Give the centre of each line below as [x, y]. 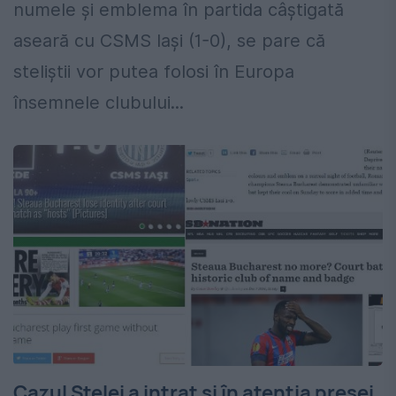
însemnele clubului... [99, 103]
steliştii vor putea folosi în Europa [154, 72]
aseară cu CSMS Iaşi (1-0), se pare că [169, 41]
